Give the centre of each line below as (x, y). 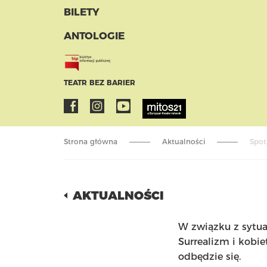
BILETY (82, 12)
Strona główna (91, 142)
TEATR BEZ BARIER (100, 83)
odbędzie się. (209, 257)
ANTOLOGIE (94, 36)
